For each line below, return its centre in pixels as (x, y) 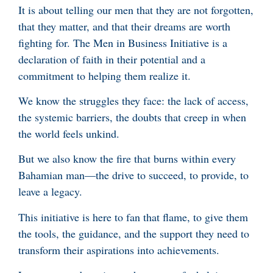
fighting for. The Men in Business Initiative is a (123, 42)
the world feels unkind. (71, 133)
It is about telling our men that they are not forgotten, (136, 9)
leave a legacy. (50, 192)
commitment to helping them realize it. (105, 75)
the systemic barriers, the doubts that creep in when (132, 117)
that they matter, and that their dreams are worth (124, 26)
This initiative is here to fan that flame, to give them (133, 217)
